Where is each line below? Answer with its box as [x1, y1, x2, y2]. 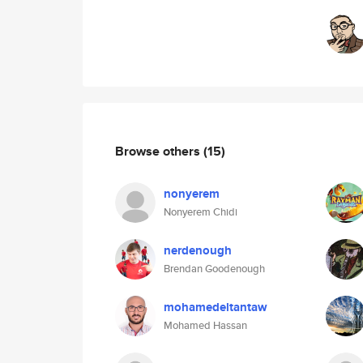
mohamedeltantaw [164, 298, 267, 316]
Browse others [115, 141, 203, 160]
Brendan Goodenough [164, 261, 265, 276]
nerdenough [164, 241, 232, 259]
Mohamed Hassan [164, 318, 247, 333]
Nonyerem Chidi [164, 204, 237, 220]
